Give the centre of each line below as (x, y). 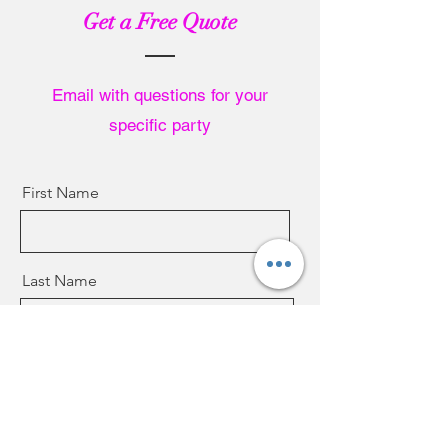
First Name (60, 192)
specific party (159, 125)
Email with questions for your (159, 95)
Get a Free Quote (160, 21)
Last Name (59, 280)
